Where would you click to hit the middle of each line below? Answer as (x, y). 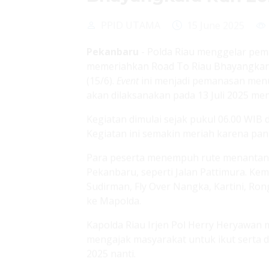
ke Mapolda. (114, 144)
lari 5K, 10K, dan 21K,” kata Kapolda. (168, 250)
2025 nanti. (111, 197)
